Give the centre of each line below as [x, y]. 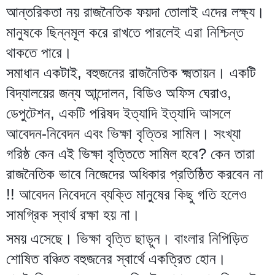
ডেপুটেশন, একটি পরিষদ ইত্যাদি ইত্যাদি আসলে [118, 113]
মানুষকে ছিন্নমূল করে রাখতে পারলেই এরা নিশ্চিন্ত [125, 32]
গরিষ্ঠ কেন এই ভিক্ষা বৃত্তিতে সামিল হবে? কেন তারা [130, 153]
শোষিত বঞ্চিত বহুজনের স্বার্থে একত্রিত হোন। [116, 258]
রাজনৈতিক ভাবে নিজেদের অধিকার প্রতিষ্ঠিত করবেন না [135, 174]
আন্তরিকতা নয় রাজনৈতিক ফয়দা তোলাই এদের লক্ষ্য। [135, 12]
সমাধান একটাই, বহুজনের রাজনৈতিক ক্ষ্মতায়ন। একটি [131, 72]
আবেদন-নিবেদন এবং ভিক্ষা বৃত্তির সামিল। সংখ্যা [124, 133]
